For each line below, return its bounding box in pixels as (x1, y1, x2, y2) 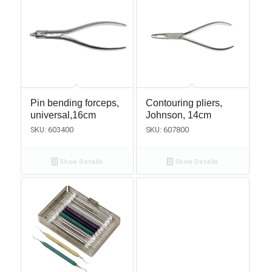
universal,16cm (30, 109, 96, 120)
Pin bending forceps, (30, 97, 119, 108)
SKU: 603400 (30, 124, 73, 134)
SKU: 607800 (145, 124, 189, 134)
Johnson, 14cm (145, 109, 211, 120)
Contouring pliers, (145, 97, 222, 108)
